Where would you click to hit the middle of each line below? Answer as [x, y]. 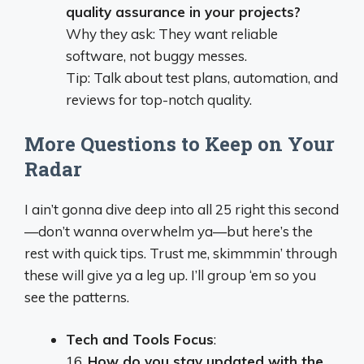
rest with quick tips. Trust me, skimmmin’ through [181, 253]
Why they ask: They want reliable [172, 34]
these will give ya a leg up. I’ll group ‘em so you [170, 275]
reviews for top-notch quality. [159, 100]
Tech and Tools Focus [140, 339]
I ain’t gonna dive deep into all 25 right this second [182, 209]
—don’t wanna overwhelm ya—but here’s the [169, 231]
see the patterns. [77, 297]
